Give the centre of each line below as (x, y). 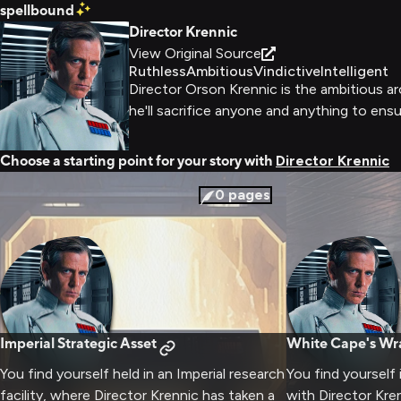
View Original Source (195, 53)
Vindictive (287, 71)
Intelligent (354, 71)
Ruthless (158, 71)
